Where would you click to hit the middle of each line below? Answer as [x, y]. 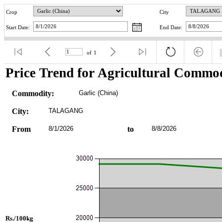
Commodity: [33, 93]
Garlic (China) [98, 93]
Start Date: [18, 28]
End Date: [171, 28]
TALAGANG [66, 111]
